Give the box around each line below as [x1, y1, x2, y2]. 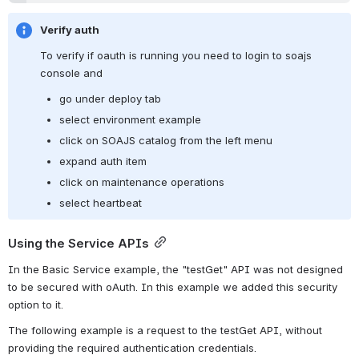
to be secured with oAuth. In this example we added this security [8, 280, 337, 293]
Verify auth [40, 22, 99, 36]
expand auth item [59, 154, 147, 167]
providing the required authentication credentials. [8, 341, 256, 354]
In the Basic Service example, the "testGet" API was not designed [8, 262, 343, 276]
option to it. [8, 297, 63, 311]
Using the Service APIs [8, 236, 149, 252]
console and [40, 66, 103, 79]
